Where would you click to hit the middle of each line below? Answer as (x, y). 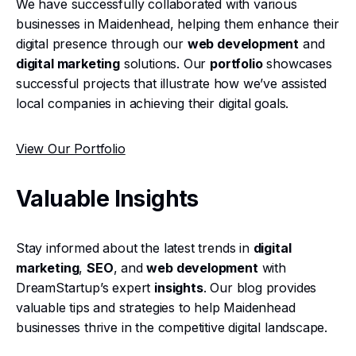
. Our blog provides (260, 288)
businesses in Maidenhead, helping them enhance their (178, 24)
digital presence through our (102, 44)
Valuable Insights (107, 199)
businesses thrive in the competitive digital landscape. (172, 327)
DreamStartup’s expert (85, 288)
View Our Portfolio (71, 149)
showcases (297, 64)
